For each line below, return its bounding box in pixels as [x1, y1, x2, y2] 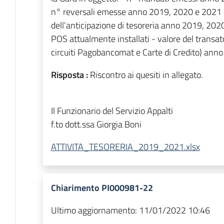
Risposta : [50, 68, 90, 82]
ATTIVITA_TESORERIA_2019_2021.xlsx [50, 140, 200, 154]
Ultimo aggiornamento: [50, 203, 137, 217]
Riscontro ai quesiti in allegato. [89, 68, 203, 82]
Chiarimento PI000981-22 [50, 181, 153, 195]
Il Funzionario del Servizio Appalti [50, 104, 173, 118]
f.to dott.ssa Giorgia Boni [50, 117, 141, 131]
